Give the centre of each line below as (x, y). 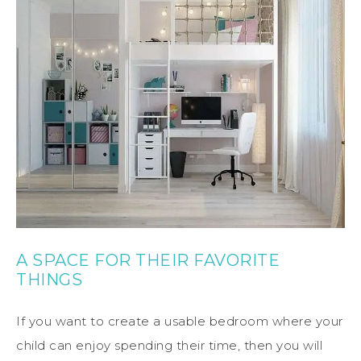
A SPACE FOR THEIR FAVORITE (148, 261)
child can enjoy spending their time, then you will (169, 346)
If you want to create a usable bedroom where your (180, 322)
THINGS (49, 280)
